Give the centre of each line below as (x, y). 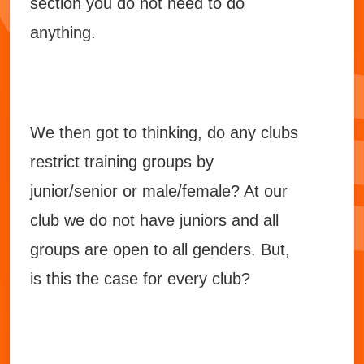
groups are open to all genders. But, (160, 249)
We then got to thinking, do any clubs (164, 132)
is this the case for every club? (140, 279)
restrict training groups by (122, 162)
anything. (63, 32)
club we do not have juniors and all (154, 220)
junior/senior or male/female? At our (159, 191)
